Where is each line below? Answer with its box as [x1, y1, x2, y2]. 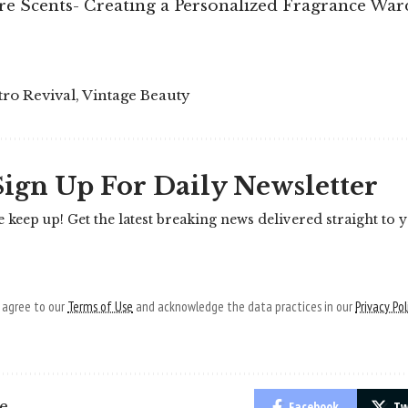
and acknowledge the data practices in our [133, 297, 355, 315]
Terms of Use [67, 297, 133, 315]
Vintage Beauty [82, 86, 190, 104]
